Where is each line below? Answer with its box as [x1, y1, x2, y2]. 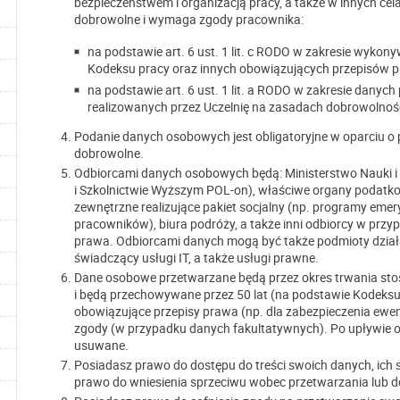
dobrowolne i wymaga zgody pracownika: [74, 10, 304, 28]
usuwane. [74, 336, 129, 354]
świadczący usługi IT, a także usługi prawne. [74, 248, 319, 266]
